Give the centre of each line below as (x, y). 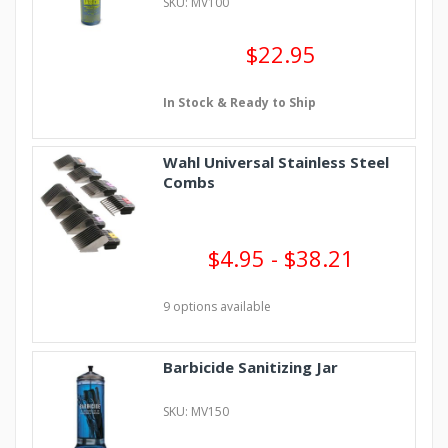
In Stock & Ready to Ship (239, 102)
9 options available (216, 307)
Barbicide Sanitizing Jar (250, 367)
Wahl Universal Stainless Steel (275, 162)
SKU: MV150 (195, 412)
